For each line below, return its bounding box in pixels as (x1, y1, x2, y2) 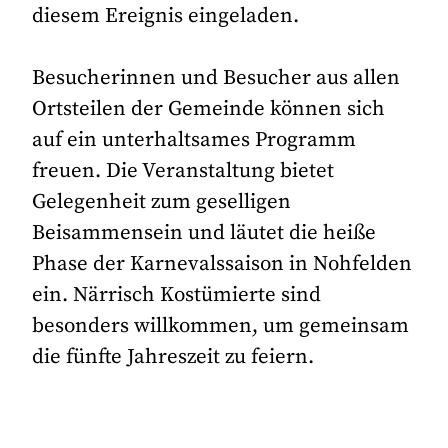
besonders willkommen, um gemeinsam (32, 312, 410, 339)
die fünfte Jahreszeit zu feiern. (32, 343, 315, 370)
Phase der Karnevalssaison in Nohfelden (32, 250, 413, 277)
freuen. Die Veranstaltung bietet (32, 157, 335, 184)
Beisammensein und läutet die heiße (32, 219, 377, 246)
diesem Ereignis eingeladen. (32, 2, 300, 29)
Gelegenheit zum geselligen (32, 188, 292, 215)
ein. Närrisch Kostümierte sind (32, 281, 322, 308)
